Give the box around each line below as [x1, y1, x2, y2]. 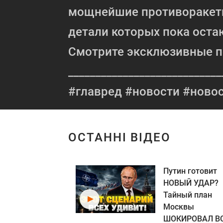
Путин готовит [163, 166, 217, 176]
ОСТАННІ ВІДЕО [68, 130, 171, 144]
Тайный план [163, 190, 212, 200]
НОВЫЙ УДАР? [163, 178, 219, 188]
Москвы [163, 202, 194, 212]
